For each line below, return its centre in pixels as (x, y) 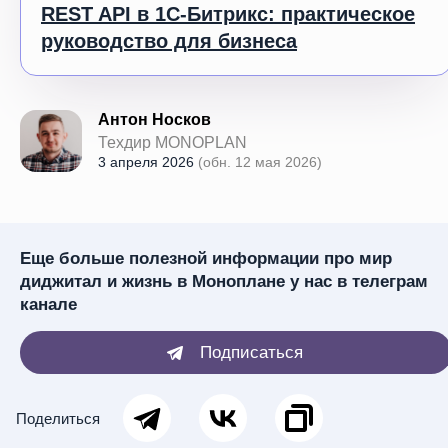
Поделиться (58, 418)
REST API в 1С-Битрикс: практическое (228, 14)
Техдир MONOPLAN (172, 142)
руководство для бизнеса (169, 41)
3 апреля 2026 (148, 162)
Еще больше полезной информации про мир (206, 258)
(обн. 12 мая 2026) (260, 162)
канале (48, 304)
